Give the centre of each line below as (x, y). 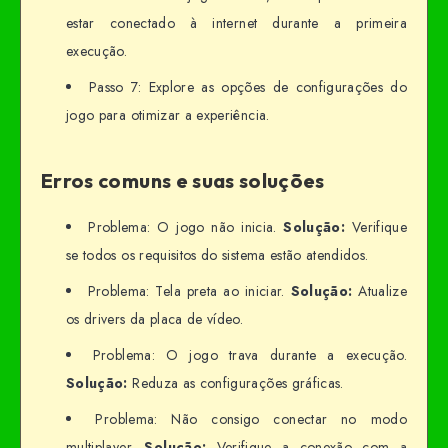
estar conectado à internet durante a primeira (236, 22)
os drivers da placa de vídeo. (155, 318)
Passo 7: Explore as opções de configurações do (248, 86)
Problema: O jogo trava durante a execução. (250, 354)
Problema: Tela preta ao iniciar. (189, 290)
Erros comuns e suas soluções (183, 181)
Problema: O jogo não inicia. (186, 226)
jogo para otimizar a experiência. (168, 114)
